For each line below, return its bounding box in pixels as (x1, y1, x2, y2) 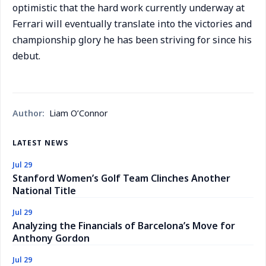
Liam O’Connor (49, 107, 108, 119)
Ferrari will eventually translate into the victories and (12, 17, 252, 30)
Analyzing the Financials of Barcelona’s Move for (12, 219, 235, 232)
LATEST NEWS (12, 138, 68, 148)
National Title (12, 184, 76, 197)
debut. (12, 49, 40, 62)
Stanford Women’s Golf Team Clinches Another (12, 172, 230, 185)
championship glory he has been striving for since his (12, 33, 252, 46)
